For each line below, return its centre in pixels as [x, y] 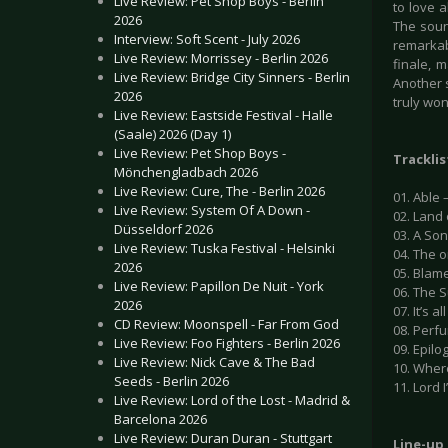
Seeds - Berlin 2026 [171, 381]
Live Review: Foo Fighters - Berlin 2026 [227, 343]
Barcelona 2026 [160, 419]
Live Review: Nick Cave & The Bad [214, 362]
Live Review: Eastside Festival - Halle [223, 115]
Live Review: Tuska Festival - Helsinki [224, 248]
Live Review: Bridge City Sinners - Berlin [232, 77]
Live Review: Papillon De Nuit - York [219, 286]
